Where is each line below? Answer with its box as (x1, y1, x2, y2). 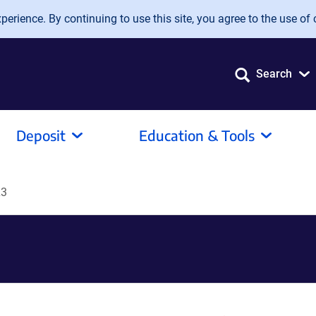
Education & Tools (139, 126, 255, 144)
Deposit (16, 126, 66, 144)
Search (256, 67, 292, 80)
